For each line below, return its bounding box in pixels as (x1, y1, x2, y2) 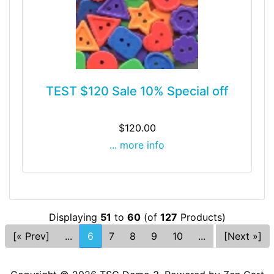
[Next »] (223, 230, 262, 243)
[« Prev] (12, 230, 50, 243)
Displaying (48, 211, 100, 224)
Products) (177, 211, 226, 224)
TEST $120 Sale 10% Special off (46, 84, 228, 99)
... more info (109, 139, 165, 152)
